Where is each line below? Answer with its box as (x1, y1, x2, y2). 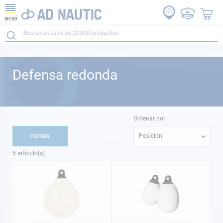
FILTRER (30, 133, 50, 139)
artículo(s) (16, 150, 45, 157)
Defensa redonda (12, 67, 117, 83)
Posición (139, 132, 162, 139)
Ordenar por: (133, 115, 167, 122)
